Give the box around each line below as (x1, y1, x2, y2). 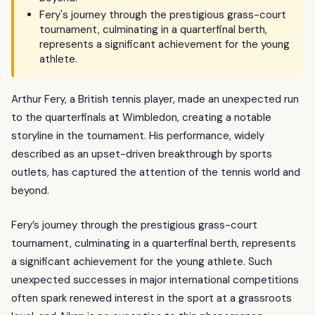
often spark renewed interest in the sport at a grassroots (11, 290, 292, 305)
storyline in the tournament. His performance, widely (11, 129, 264, 143)
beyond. (11, 184, 49, 198)
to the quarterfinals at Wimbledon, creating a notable (11, 110, 271, 125)
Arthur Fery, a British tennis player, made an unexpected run (11, 92, 299, 107)
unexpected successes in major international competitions (11, 272, 299, 287)
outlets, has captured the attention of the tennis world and (11, 165, 300, 180)
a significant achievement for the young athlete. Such (11, 254, 272, 269)
